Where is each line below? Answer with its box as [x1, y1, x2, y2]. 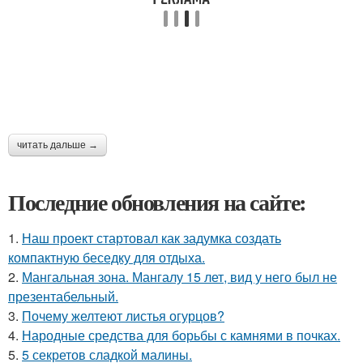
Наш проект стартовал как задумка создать [22, 228, 281, 248]
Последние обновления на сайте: [8, 186, 306, 220]
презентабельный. [8, 287, 118, 306]
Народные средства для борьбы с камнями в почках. [22, 326, 340, 345]
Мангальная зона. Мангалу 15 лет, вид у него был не [22, 267, 337, 287]
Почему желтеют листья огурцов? [22, 306, 224, 326]
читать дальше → [17, 139, 98, 152]
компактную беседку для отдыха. [8, 248, 205, 267]
